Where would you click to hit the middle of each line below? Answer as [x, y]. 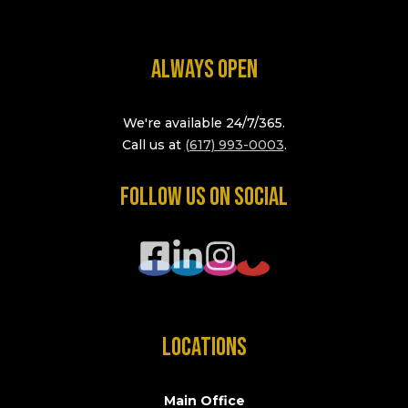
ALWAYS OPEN [204, 69]
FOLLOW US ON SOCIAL [204, 197]
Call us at [153, 144]
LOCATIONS [204, 347]
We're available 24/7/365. [204, 122]
